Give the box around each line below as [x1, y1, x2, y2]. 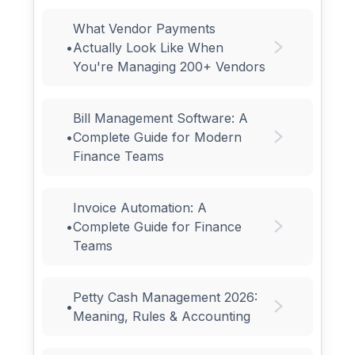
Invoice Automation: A [73, 199, 208, 216]
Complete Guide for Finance [73, 218, 242, 235]
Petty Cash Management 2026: [73, 288, 258, 305]
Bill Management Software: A [73, 109, 249, 126]
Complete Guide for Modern [73, 128, 242, 145]
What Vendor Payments [73, 20, 216, 36]
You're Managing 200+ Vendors [73, 58, 266, 74]
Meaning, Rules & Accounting [73, 307, 251, 324]
